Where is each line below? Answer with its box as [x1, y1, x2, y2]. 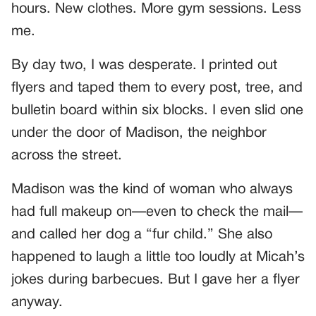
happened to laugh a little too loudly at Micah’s [11, 251, 305, 265]
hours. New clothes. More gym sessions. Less [11, 3, 301, 16]
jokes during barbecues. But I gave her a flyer [11, 274, 300, 287]
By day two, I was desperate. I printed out [11, 59, 277, 73]
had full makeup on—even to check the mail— [11, 206, 303, 219]
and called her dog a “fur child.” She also [11, 229, 272, 242]
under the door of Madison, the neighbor [11, 127, 267, 140]
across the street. [11, 150, 122, 163]
